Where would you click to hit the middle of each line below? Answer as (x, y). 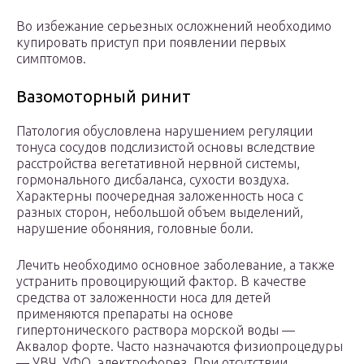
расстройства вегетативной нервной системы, (158, 164)
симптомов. (51, 59)
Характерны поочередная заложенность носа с (160, 196)
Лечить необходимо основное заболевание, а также (175, 265)
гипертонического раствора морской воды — (156, 330)
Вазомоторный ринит (104, 97)
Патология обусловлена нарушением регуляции (165, 131)
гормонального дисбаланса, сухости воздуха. (153, 180)
